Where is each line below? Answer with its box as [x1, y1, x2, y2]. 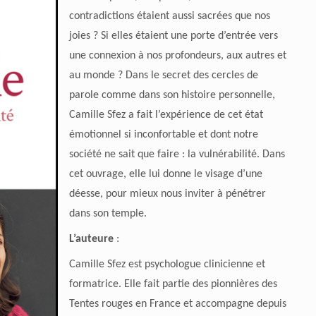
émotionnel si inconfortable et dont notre [68, 129, 258, 141]
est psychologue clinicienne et [125, 259, 265, 271]
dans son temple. [68, 208, 147, 220]
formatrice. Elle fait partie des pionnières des [68, 279, 277, 291]
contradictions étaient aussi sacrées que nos [68, 11, 270, 23]
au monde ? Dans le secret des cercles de [68, 70, 258, 82]
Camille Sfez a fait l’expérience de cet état [68, 109, 263, 121]
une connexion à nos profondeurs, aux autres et [68, 50, 286, 62]
